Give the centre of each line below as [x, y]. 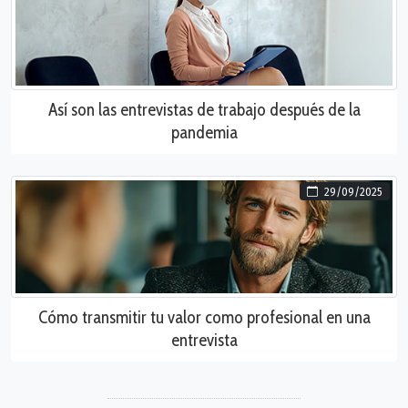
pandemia [204, 133]
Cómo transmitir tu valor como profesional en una [204, 317]
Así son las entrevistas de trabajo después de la [204, 110]
